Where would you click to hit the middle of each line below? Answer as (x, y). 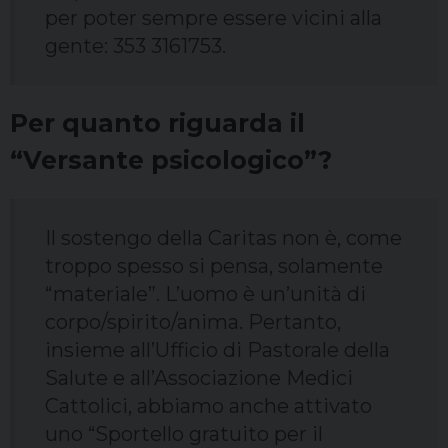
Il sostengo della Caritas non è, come (223, 238)
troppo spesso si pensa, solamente (214, 266)
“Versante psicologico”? (171, 160)
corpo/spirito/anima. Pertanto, (193, 322)
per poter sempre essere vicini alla (213, 18)
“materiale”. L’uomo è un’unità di (205, 294)
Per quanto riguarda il (157, 123)
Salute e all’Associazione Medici (199, 378)
